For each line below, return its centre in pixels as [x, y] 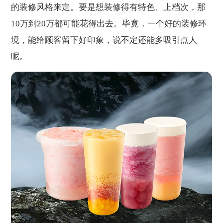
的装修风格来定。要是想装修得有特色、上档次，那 [109, 7]
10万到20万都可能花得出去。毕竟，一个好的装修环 [109, 23]
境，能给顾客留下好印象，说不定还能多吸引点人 [104, 40]
